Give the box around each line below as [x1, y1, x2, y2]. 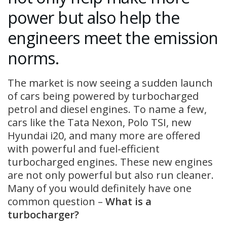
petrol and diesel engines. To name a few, [8, 102, 207, 116]
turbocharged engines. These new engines [8, 155, 213, 169]
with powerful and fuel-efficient [8, 141, 160, 156]
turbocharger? [8, 207, 79, 221]
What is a [105, 194, 152, 208]
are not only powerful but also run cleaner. [8, 168, 214, 182]
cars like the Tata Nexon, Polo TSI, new [8, 115, 192, 129]
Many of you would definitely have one [8, 181, 192, 195]
